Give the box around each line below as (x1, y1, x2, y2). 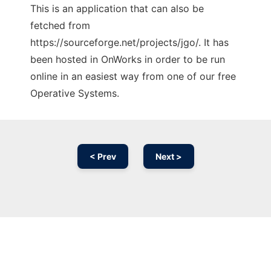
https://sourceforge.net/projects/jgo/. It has (30, 36, 229, 49)
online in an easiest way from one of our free (30, 70, 236, 83)
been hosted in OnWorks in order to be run (30, 53, 225, 66)
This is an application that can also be (30, 2, 204, 15)
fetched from (30, 19, 90, 32)
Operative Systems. (30, 87, 119, 100)
